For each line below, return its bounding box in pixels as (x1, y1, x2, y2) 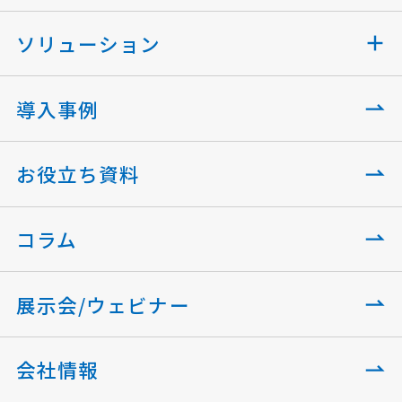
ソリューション (15, 29, 162, 57)
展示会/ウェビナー (15, 290, 190, 319)
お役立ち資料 (15, 160, 141, 188)
